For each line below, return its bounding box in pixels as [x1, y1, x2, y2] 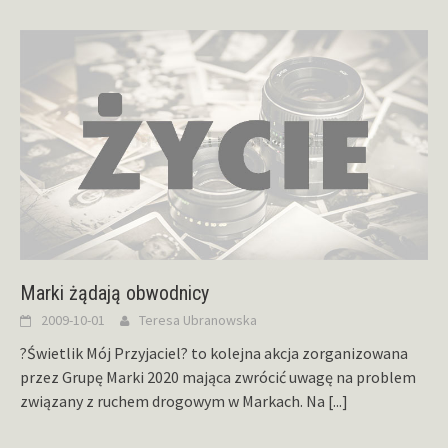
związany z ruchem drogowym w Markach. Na [20, 390, 328, 411]
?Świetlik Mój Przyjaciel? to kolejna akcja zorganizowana [20, 342, 408, 363]
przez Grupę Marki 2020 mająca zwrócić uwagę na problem [20, 366, 416, 387]
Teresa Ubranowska [139, 310, 257, 329]
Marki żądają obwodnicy [20, 280, 209, 305]
